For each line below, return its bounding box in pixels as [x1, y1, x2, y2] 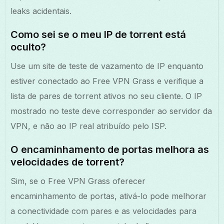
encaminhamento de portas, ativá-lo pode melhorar [10, 190, 207, 201]
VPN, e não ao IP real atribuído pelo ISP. [10, 120, 167, 131]
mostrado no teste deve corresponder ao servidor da [10, 105, 212, 116]
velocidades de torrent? [10, 155, 125, 168]
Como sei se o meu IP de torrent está [10, 28, 186, 40]
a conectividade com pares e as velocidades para [10, 205, 197, 216]
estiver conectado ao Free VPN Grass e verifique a [10, 75, 204, 86]
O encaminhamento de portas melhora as [10, 143, 209, 155]
